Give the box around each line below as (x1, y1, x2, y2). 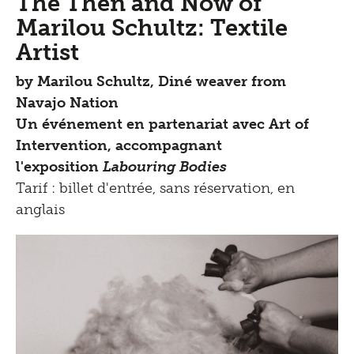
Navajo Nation (16, 94, 119, 112)
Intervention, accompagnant (16, 137, 222, 155)
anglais (16, 201, 65, 219)
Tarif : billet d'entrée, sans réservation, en (16, 179, 295, 198)
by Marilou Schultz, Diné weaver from (16, 73, 286, 91)
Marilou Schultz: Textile (16, 14, 288, 42)
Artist (16, 39, 79, 66)
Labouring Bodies (103, 158, 227, 176)
